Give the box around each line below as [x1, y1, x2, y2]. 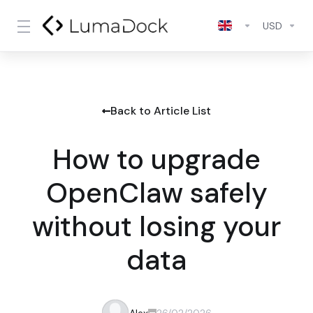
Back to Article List [110, 103, 211, 118]
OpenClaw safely [45, 175, 268, 211]
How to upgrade [52, 141, 261, 177]
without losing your [32, 208, 281, 245]
